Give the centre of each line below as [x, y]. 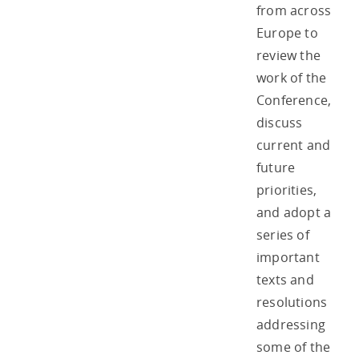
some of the [294, 347]
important [288, 257]
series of [283, 234]
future [276, 167]
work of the [292, 77]
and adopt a [294, 212]
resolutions [292, 302]
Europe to [287, 32]
